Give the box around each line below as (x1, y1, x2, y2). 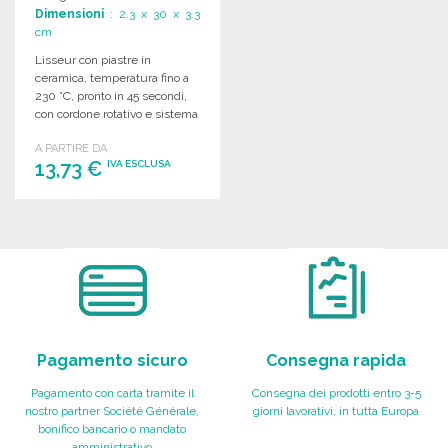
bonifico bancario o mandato (38, 421, 186, 436)
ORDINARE (83, 205, 152, 221)
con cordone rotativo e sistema (35, 106, 198, 121)
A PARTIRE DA (35, 141, 107, 155)
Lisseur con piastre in (35, 52, 151, 67)
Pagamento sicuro (36, 350, 188, 370)
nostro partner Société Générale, (25, 403, 199, 418)
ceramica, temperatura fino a (35, 70, 189, 85)
